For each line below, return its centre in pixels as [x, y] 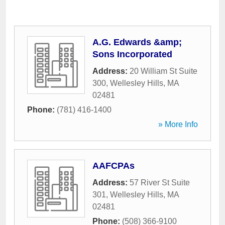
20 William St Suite [163, 71]
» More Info [178, 124]
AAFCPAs [114, 166]
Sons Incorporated [132, 54]
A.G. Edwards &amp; [137, 42]
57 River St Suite [160, 183]
